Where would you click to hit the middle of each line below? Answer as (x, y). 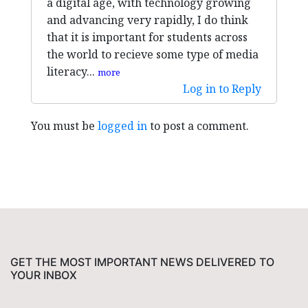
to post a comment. (198, 126)
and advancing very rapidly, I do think (147, 20)
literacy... (72, 72)
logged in (122, 126)
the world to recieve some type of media (153, 55)
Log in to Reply (222, 89)
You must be (64, 126)
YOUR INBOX (44, 275)
